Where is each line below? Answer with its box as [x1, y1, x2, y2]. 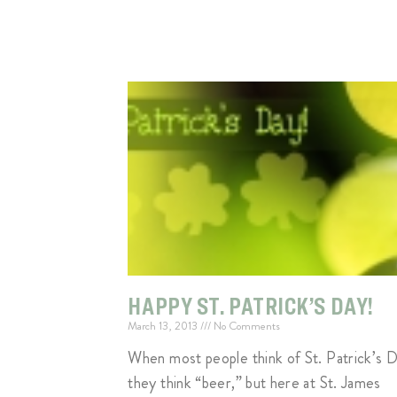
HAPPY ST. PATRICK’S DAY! [128, 291, 374, 322]
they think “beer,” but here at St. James [128, 371, 381, 395]
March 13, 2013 [128, 317, 201, 335]
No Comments [211, 317, 281, 335]
